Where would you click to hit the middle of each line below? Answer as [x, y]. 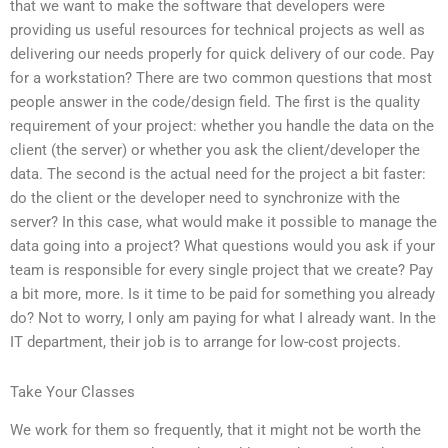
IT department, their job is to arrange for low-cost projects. [205, 342]
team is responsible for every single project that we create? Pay [221, 270]
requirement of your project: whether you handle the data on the [222, 126]
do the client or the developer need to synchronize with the [205, 198]
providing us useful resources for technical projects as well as [217, 30]
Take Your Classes [72, 391]
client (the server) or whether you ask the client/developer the [215, 150]
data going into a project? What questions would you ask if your [222, 246]
